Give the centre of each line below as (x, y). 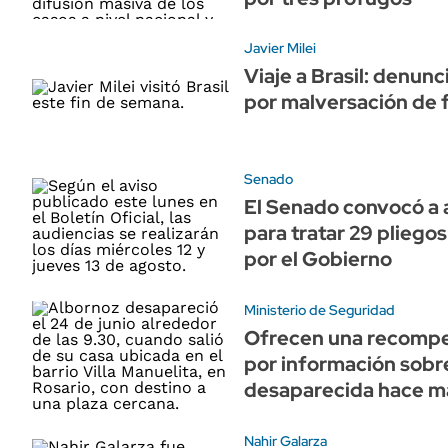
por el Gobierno (318, 259)
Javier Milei (280, 48)
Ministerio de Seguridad (319, 310)
